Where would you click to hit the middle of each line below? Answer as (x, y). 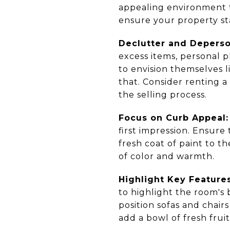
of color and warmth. (167, 156)
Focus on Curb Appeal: (174, 118)
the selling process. (163, 95)
